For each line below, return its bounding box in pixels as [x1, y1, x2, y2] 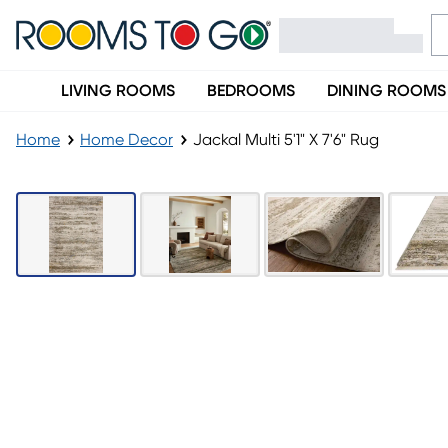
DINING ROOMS [327, 83, 446, 99]
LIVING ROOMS [61, 83, 175, 99]
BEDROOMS [207, 83, 295, 99]
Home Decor [80, 132, 173, 148]
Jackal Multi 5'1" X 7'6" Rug [193, 132, 379, 148]
